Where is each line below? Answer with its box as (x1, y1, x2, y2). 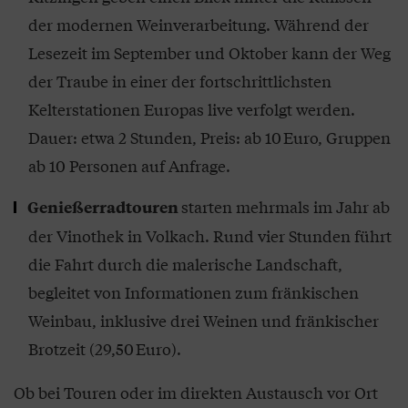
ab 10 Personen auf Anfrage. (28, 154, 230, 177)
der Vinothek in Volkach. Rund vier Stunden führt (28, 224, 392, 247)
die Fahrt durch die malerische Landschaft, (28, 252, 342, 275)
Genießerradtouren (27, 196, 181, 218)
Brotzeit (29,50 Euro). (28, 337, 181, 360)
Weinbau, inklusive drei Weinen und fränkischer (28, 309, 379, 331)
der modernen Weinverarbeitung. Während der (28, 13, 369, 36)
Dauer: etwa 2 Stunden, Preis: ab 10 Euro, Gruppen (28, 126, 391, 148)
